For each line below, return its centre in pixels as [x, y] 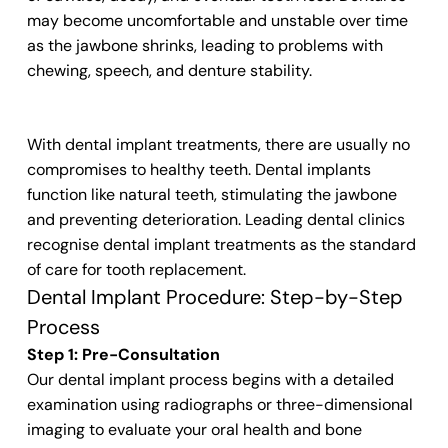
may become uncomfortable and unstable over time [217, 20]
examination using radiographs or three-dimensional [219, 404]
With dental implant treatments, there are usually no [218, 144]
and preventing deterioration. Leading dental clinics [215, 219]
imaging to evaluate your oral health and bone [194, 429]
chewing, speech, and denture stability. [169, 70]
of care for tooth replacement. [136, 269]
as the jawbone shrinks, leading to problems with [204, 45]
